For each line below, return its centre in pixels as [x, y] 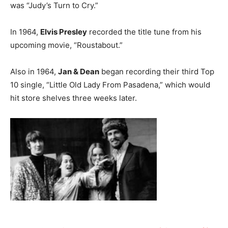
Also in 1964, [34, 72]
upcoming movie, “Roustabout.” [66, 45]
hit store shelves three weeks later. [74, 98]
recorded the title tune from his [144, 32]
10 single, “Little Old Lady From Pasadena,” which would [110, 85]
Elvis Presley [64, 32]
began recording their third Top [157, 72]
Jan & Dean [79, 72]
